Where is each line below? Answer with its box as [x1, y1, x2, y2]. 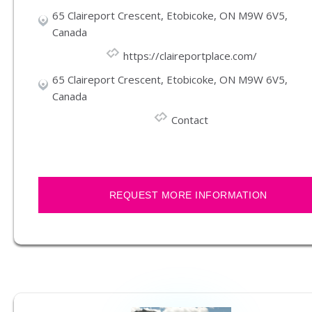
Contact [171, 113, 208, 127]
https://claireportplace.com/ [123, 49, 257, 63]
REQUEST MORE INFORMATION [109, 189, 267, 201]
